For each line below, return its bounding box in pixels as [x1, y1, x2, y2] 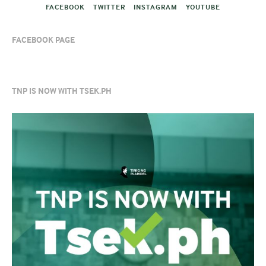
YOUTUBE [186, 3, 220, 12]
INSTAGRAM [134, 3, 178, 12]
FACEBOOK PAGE [12, 35, 75, 46]
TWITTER [93, 3, 125, 12]
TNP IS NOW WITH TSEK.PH [12, 86, 112, 97]
